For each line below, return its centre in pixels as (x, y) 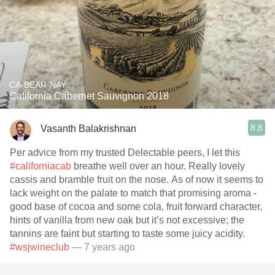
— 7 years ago (103, 247)
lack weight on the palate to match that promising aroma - (133, 193)
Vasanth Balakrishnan (88, 128)
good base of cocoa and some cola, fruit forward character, (136, 207)
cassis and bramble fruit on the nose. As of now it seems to (137, 180)
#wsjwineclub (40, 247)
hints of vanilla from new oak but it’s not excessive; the (127, 220)
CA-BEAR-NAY (38, 85)
